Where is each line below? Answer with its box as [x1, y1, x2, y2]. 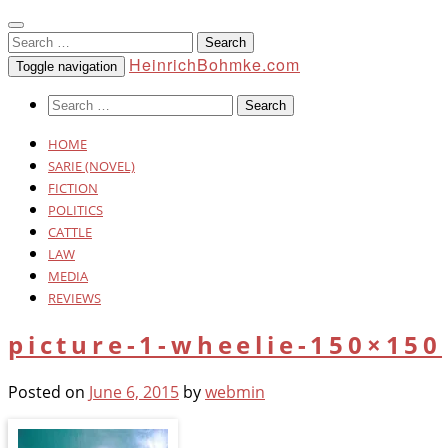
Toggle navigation [16, 59, 117, 74]
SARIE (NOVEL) [48, 157, 135, 175]
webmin [205, 380, 265, 403]
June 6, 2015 [89, 380, 179, 403]
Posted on [8, 380, 89, 403]
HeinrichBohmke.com [129, 53, 300, 76]
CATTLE [48, 223, 92, 241]
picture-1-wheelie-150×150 [8, 327, 443, 361]
